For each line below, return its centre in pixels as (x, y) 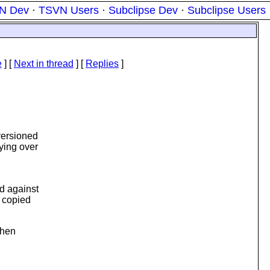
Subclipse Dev (143, 10)
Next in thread (44, 64)
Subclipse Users (227, 10)
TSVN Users (69, 10)
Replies (102, 64)
